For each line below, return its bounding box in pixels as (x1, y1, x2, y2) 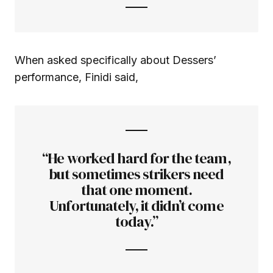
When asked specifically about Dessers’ (15, 54, 216, 67)
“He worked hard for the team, (42, 148, 231, 169)
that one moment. (80, 180, 193, 200)
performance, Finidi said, (15, 71, 138, 84)
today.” (115, 211, 158, 232)
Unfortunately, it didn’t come (49, 196, 224, 216)
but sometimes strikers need (49, 164, 224, 185)
